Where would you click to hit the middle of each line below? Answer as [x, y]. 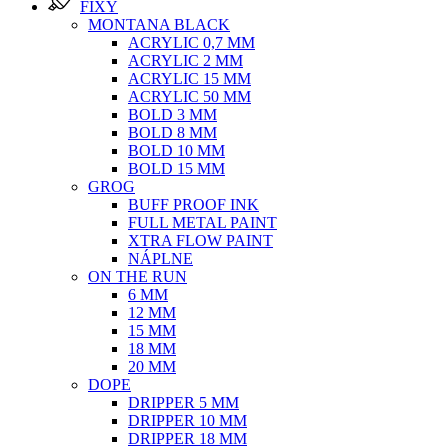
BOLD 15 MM [176, 168]
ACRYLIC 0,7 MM [191, 42]
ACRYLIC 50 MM [189, 96]
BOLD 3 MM [172, 114]
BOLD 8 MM [172, 132]
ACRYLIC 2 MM [185, 60]
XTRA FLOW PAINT [200, 240]
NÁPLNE [160, 258]
